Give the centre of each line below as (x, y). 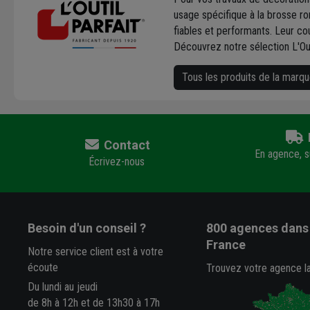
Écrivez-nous (116, 162)
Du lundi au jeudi (63, 287)
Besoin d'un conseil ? (87, 228)
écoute (43, 268)
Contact (125, 145)
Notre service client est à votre (96, 252)
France (226, 245)
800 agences (242, 228)
